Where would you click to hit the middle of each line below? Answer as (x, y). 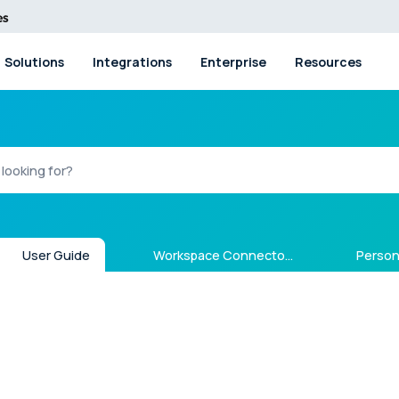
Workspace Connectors (218, 256)
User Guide (55, 256)
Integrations (132, 61)
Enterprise (233, 61)
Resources (328, 61)
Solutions (34, 61)
